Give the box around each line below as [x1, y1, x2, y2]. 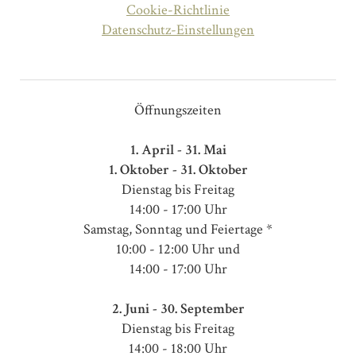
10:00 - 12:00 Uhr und [116, 239, 240, 258]
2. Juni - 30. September [111, 299, 245, 318]
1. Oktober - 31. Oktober [108, 160, 248, 179]
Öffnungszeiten [134, 100, 222, 119]
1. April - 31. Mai [130, 140, 226, 159]
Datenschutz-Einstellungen [102, 20, 254, 39]
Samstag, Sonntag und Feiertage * [83, 219, 273, 238]
